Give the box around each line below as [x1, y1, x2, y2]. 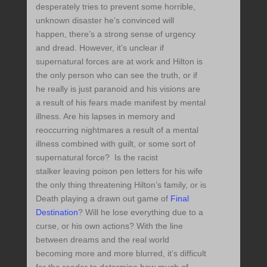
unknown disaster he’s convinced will [35, 15, 174, 25]
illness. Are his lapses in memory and [35, 111, 175, 121]
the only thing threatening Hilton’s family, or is [35, 179, 206, 190]
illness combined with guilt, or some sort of [35, 138, 195, 148]
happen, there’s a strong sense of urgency [35, 29, 195, 39]
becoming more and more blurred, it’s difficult [35, 248, 206, 258]
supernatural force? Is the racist [35, 152, 158, 162]
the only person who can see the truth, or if [35, 70, 197, 80]
